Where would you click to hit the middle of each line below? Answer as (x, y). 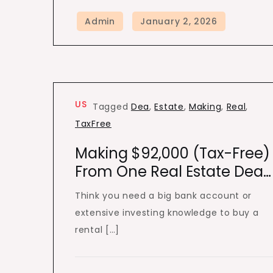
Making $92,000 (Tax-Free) (172, 153)
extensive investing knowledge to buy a (167, 213)
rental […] (97, 230)
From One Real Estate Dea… (173, 172)
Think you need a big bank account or (164, 196)
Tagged (112, 107)
